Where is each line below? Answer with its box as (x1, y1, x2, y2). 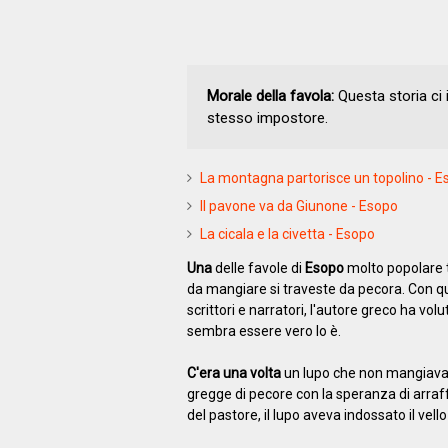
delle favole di (211, 259, 305, 276)
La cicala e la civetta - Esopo (199, 225, 375, 242)
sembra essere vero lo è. (186, 322, 341, 339)
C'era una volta (186, 364, 281, 381)
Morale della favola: (206, 86, 334, 105)
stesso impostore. (206, 108, 328, 127)
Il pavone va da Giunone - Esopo (199, 197, 398, 214)
